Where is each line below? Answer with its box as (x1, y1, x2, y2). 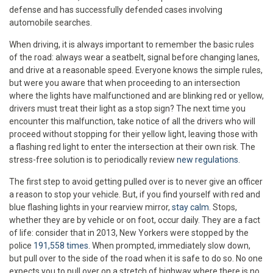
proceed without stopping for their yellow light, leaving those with (9, 129, 258, 139)
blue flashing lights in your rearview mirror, (9, 202, 172, 212)
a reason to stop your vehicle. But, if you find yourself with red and (9, 189, 260, 199)
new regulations (177, 154, 238, 165)
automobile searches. (9, 17, 92, 27)
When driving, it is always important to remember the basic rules (9, 39, 254, 49)
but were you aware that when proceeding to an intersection (9, 77, 240, 88)
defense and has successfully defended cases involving (9, 4, 222, 15)
